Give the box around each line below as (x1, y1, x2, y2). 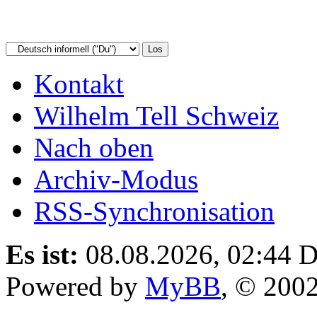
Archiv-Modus (34, 163, 198, 195)
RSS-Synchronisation (34, 195, 275, 226)
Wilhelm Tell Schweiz (34, 100, 279, 131)
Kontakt (34, 68, 124, 99)
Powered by (6, 270, 145, 301)
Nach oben (34, 132, 154, 163)
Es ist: (6, 238, 79, 270)
